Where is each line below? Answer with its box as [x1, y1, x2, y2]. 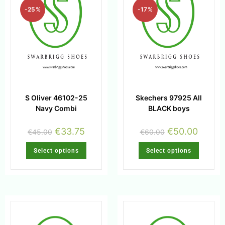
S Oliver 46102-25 [25, 93, 87, 102]
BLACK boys [148, 104, 190, 113]
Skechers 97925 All [136, 93, 202, 102]
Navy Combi [36, 104, 77, 113]
